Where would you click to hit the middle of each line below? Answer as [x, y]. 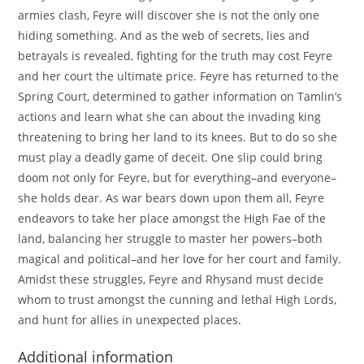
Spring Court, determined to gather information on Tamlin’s [180, 96]
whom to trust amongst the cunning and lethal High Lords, [178, 299]
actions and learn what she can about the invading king [170, 117]
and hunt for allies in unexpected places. [130, 320]
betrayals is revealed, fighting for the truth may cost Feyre [175, 56]
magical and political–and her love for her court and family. [180, 259]
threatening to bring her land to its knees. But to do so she [178, 137]
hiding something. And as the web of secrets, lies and [164, 35]
